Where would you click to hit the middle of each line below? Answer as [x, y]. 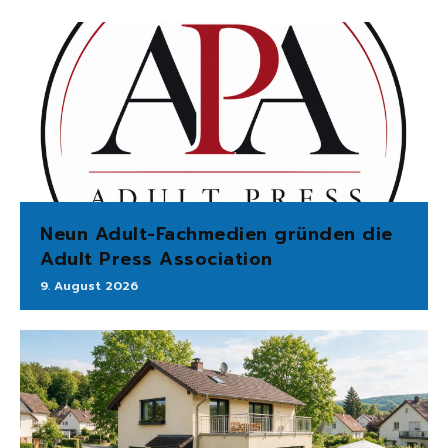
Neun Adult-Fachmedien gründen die [216, 233]
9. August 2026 [89, 285]
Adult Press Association [156, 258]
